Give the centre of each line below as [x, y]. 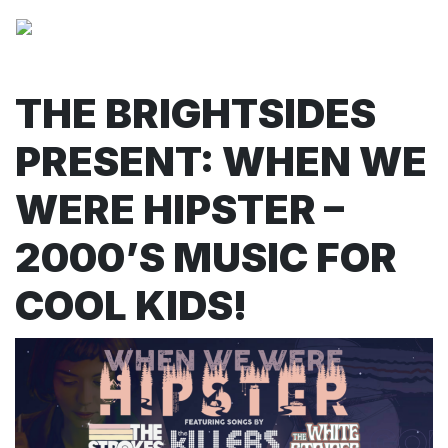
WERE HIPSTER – [179, 209]
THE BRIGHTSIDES [195, 113]
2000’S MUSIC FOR [206, 257]
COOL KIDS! [131, 305]
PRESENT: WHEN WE [221, 161]
